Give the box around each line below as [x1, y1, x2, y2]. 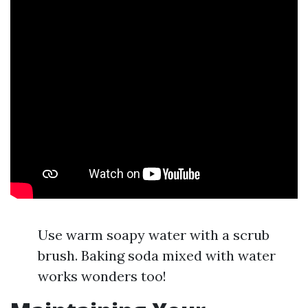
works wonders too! [38, 267, 166, 285]
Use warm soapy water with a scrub [38, 226, 269, 243]
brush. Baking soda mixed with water [38, 247, 276, 264]
